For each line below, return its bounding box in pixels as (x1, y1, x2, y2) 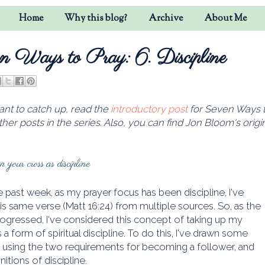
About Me (203, 11, 247, 25)
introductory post (111, 103, 188, 115)
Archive (148, 11, 183, 25)
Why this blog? (64, 11, 127, 25)
